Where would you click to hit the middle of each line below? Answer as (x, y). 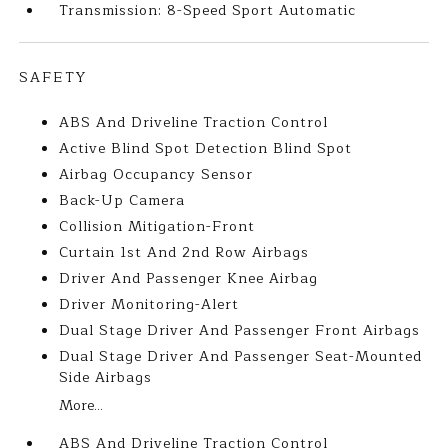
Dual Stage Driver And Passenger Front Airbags (240, 330)
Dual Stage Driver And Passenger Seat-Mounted (241, 356)
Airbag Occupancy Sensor (156, 174)
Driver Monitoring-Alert (149, 304)
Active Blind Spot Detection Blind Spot (206, 148)
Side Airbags (106, 377)
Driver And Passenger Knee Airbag (189, 278)
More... (81, 405)
